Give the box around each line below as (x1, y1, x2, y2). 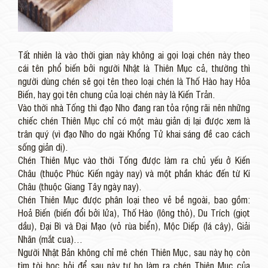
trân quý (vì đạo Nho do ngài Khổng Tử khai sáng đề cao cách (18, 127, 250, 141)
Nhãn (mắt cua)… (18, 232, 83, 246)
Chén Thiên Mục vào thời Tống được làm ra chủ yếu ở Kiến (18, 153, 250, 167)
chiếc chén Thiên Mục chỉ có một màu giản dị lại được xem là (18, 114, 250, 127)
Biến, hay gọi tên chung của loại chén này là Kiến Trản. (18, 87, 215, 101)
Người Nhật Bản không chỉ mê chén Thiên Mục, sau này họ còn (18, 245, 250, 259)
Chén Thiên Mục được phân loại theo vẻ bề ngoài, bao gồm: (18, 193, 250, 206)
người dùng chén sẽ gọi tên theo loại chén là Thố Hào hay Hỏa (18, 74, 250, 88)
